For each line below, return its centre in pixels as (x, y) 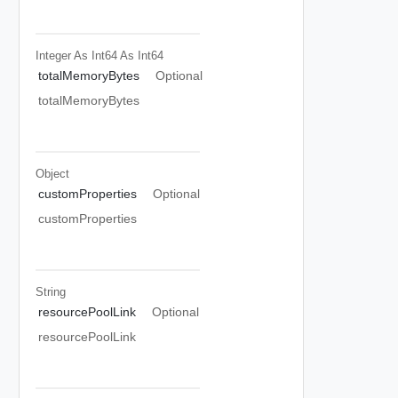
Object (52, 173)
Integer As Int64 (76, 55)
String (50, 291)
